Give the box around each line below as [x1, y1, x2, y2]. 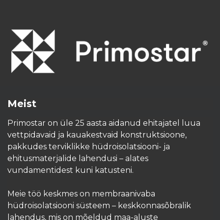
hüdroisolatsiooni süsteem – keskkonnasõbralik [7, 201, 191, 211]
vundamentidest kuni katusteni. [7, 165, 134, 175]
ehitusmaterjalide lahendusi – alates [7, 154, 148, 164]
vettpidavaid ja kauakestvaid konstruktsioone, [7, 130, 187, 140]
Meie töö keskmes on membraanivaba [7, 189, 155, 199]
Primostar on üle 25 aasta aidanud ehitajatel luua [7, 118, 200, 128]
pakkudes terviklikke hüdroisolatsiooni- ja [7, 142, 170, 152]
